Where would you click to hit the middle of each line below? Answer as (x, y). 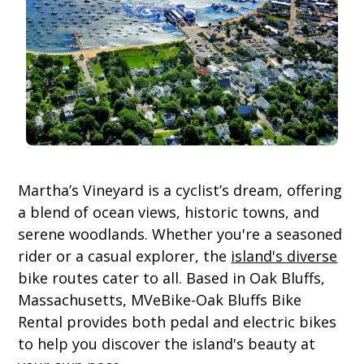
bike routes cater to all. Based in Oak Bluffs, (172, 278)
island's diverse (284, 256)
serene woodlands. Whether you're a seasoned (180, 234)
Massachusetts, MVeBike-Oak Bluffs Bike (160, 300)
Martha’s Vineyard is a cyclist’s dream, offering (180, 191)
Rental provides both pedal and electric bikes (178, 322)
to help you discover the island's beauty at (167, 344)
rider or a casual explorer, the (125, 256)
